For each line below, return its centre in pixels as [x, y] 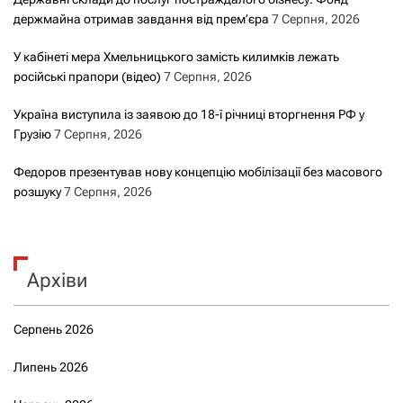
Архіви [57, 281]
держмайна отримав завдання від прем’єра [141, 19]
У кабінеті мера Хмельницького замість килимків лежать [176, 57]
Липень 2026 [51, 367]
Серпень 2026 [54, 330]
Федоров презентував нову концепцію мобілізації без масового [198, 172]
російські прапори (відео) [87, 77]
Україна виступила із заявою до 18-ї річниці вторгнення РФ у [189, 115]
